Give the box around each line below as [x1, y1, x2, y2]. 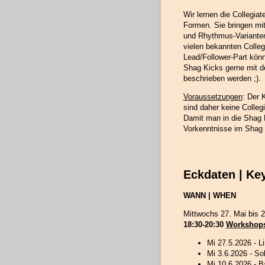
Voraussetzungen [183, 92, 243, 102]
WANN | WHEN [183, 190, 236, 200]
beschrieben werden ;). [183, 74, 261, 83]
